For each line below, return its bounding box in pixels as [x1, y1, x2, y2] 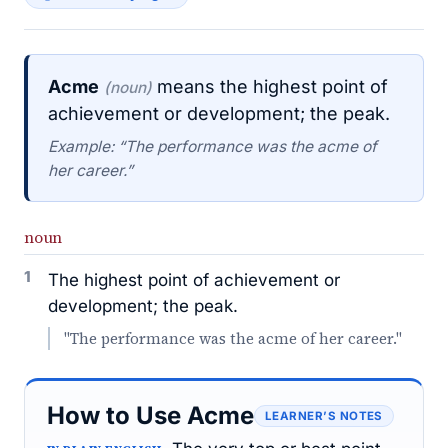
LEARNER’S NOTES [265, 408, 383, 423]
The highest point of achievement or [48, 270, 340, 290]
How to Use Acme [47, 401, 254, 430]
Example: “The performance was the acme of [48, 137, 377, 156]
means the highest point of [152, 76, 388, 97]
